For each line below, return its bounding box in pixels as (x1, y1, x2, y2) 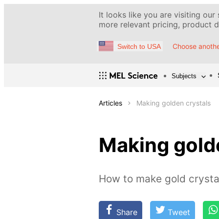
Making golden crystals (136, 99, 211, 108)
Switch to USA (117, 42, 161, 50)
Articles (99, 99, 122, 108)
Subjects (172, 72, 197, 80)
